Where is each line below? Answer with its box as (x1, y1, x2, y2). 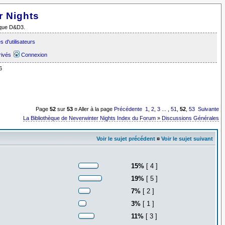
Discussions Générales (162, 115, 219, 121)
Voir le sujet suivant (161, 135, 213, 142)
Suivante (198, 106, 219, 113)
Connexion (21, 51, 47, 58)
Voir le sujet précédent (96, 135, 155, 142)
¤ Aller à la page (73, 106, 115, 113)
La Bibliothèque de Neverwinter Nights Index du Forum (23, 115, 156, 121)
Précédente (114, 106, 143, 113)
